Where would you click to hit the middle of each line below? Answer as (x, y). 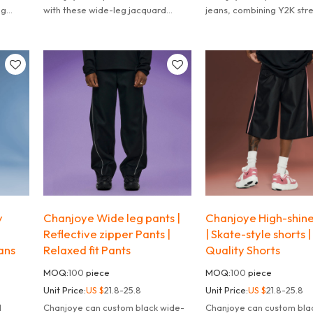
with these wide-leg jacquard (105, 10)
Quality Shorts (242, 249)
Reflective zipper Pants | (107, 233)
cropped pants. (76, 24)
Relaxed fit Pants (87, 249)
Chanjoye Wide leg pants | (112, 217)
